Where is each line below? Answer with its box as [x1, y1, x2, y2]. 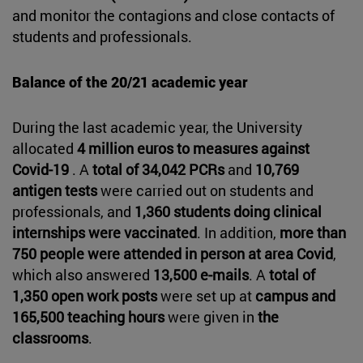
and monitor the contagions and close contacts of [12, 5, 335, 25]
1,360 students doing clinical [135, 201, 322, 221]
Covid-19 [12, 159, 72, 179]
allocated [12, 138, 77, 158]
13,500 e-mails [153, 264, 249, 284]
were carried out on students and [97, 180, 314, 200]
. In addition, [197, 222, 280, 242]
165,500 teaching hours [12, 306, 164, 327]
